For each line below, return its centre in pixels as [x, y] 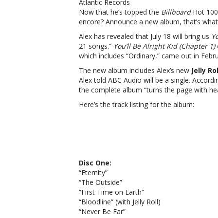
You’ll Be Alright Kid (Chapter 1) [164, 46]
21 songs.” [96, 46]
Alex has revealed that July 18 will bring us [145, 36]
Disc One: [95, 163]
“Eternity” [93, 173]
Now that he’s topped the [120, 12]
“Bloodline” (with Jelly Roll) [120, 202]
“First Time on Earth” [111, 192]
